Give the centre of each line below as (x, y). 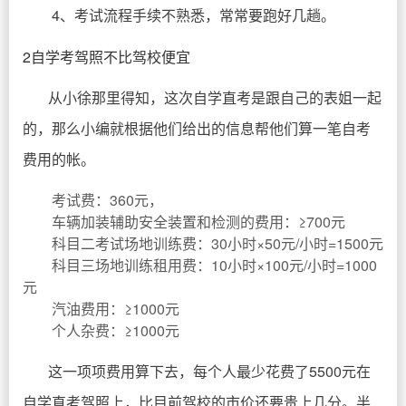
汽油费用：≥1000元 (116, 309)
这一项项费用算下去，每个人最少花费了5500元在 (209, 371)
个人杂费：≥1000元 (116, 330)
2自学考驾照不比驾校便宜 (106, 57)
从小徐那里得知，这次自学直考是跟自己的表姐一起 (215, 97)
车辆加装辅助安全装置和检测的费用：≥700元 (198, 222)
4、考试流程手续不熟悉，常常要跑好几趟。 (193, 15)
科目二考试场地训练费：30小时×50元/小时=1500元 (217, 243)
